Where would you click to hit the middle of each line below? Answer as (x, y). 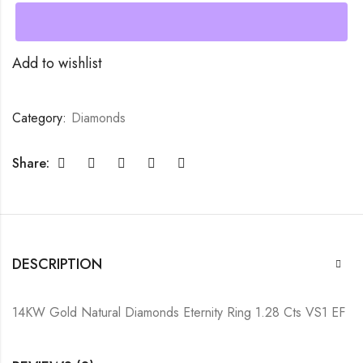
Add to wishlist (57, 63)
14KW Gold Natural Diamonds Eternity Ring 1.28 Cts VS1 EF (179, 312)
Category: (41, 117)
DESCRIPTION (57, 264)
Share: (31, 163)
